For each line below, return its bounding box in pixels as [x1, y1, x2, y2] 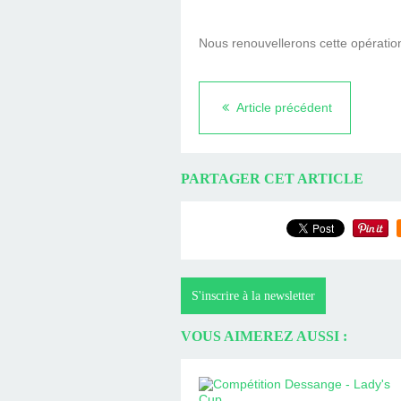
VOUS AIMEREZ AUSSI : [181, 328, 347, 346]
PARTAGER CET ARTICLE [181, 170, 363, 188]
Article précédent [234, 100, 332, 115]
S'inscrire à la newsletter [192, 288, 315, 303]
